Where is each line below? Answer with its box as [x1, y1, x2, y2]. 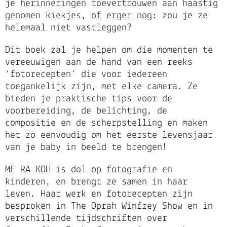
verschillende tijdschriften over [5, 213, 167, 224]
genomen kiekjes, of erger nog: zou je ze [5, 11, 208, 21]
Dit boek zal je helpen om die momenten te [5, 45, 213, 56]
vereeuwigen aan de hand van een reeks [5, 57, 193, 68]
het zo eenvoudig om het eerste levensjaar [5, 130, 213, 141]
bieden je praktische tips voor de [5, 94, 172, 104]
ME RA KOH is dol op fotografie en [5, 165, 172, 175]
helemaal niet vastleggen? [5, 23, 132, 33]
